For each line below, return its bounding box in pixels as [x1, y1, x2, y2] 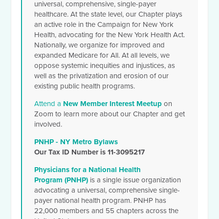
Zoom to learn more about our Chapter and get [34, 109, 185, 119]
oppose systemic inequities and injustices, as [34, 61, 175, 70]
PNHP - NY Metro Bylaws [34, 137, 118, 147]
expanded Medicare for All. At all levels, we [34, 51, 170, 60]
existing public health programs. [34, 82, 135, 91]
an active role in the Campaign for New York [34, 20, 174, 29]
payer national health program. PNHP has [34, 196, 167, 205]
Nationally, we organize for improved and [34, 41, 165, 50]
